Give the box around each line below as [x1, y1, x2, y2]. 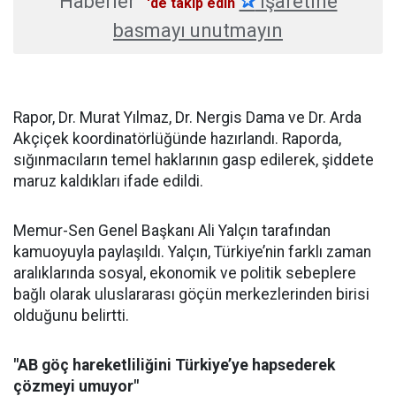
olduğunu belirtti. [13, 307, 129, 324]
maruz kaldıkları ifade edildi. [13, 172, 203, 190]
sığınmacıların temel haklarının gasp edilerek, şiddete [13, 151, 374, 169]
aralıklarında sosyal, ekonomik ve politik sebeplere [13, 264, 356, 282]
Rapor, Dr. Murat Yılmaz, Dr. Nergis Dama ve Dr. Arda [13, 109, 362, 126]
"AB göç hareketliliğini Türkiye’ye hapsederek [13, 356, 335, 374]
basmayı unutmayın [113, 19, 283, 42]
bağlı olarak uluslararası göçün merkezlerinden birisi [13, 286, 369, 303]
